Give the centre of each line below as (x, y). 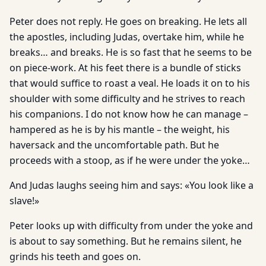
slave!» (24, 201)
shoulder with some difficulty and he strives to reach (127, 99)
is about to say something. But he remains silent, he (126, 241)
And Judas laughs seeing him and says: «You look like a (132, 185)
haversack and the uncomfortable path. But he (114, 145)
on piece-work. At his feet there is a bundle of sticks (125, 68)
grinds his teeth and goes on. (75, 256)
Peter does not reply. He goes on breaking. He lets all (128, 21)
